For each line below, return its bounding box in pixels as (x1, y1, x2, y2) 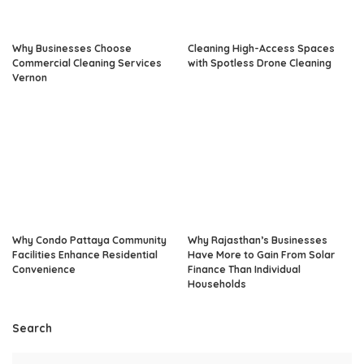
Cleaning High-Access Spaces (188, 42, 335, 55)
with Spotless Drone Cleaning (188, 57, 331, 70)
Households (188, 277, 246, 290)
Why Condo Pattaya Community (12, 233, 167, 246)
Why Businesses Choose (12, 42, 132, 55)
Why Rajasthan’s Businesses (188, 233, 327, 246)
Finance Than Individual (188, 262, 301, 275)
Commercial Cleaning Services (12, 57, 162, 70)
